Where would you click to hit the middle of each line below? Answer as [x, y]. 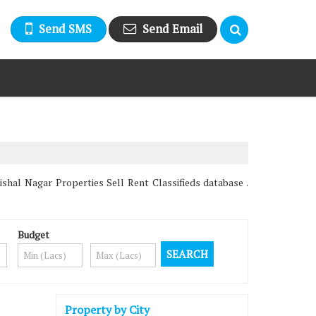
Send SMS [65, 29]
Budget [33, 235]
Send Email [172, 29]
